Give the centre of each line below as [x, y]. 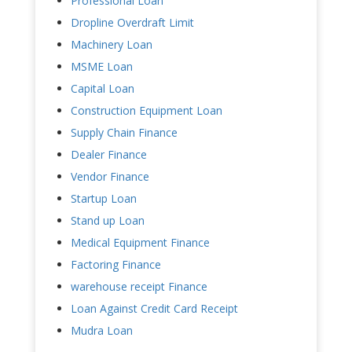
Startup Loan [104, 199]
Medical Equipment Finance [140, 243]
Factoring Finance [116, 265]
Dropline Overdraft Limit [132, 23]
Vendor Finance [110, 177]
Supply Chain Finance [124, 133]
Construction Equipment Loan [147, 111]
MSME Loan [102, 67]
